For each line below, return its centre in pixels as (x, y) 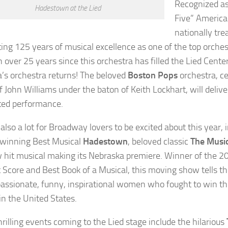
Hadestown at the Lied (67, 8)
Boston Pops (153, 76)
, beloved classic (159, 142)
